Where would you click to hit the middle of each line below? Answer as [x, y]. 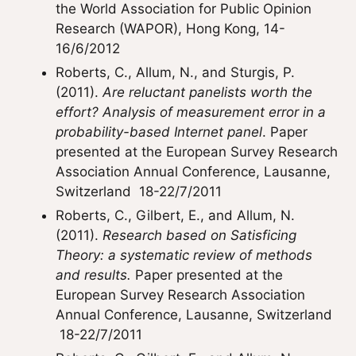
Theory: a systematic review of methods [184, 255]
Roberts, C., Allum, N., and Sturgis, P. [175, 72]
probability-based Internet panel [159, 132]
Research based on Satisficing [199, 235]
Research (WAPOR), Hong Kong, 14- [170, 29]
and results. [93, 275]
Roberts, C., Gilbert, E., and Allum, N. [175, 215]
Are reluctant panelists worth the [207, 92]
